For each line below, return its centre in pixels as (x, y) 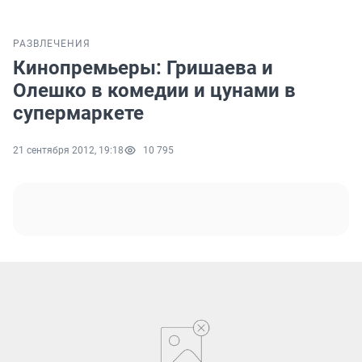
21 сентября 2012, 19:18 (68, 151)
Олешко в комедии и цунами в (154, 91)
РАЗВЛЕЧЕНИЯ (52, 44)
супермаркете (78, 114)
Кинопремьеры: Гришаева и (143, 68)
